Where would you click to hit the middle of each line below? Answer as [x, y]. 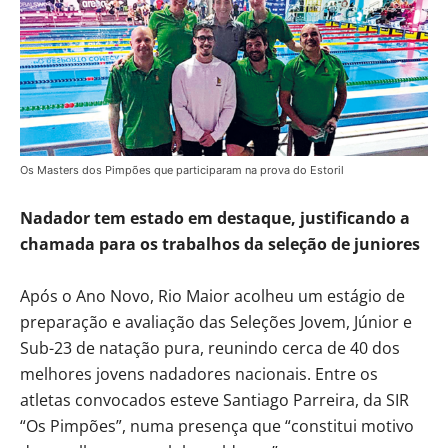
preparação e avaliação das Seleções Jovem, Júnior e [216, 321]
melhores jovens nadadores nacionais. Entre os [199, 373]
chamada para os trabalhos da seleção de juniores [220, 243]
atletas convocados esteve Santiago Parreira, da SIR [214, 399]
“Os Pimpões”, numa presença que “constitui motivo [217, 425]
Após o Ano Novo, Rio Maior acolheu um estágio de [212, 295]
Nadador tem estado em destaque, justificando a [215, 217]
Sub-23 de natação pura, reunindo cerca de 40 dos [210, 347]
